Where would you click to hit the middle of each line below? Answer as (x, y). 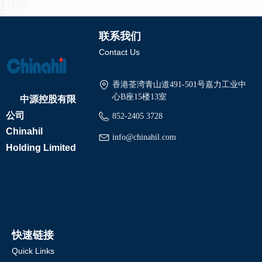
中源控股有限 (41, 99)
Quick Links (33, 251)
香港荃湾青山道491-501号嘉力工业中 (179, 85)
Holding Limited (41, 148)
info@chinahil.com (144, 137)
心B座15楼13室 (139, 97)
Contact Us (119, 52)
